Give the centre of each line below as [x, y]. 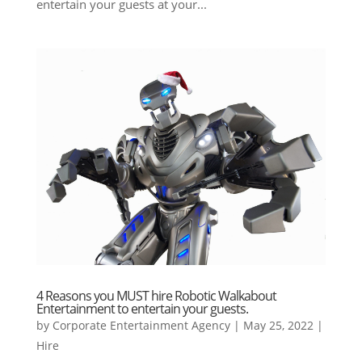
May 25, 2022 [278, 325]
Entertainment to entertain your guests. [142, 308]
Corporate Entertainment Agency [141, 325]
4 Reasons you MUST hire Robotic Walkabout [156, 295]
